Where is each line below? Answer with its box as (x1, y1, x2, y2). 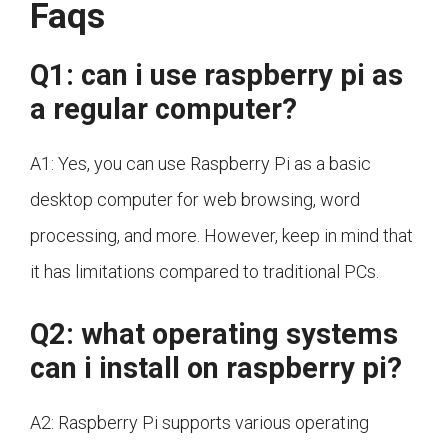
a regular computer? (30, 92, 297, 127)
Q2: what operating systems (30, 317, 398, 352)
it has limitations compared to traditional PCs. (30, 261, 379, 283)
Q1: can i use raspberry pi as (30, 58, 403, 93)
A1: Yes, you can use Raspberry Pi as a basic (30, 153, 371, 175)
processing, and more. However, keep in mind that (30, 225, 413, 247)
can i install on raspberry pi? (30, 351, 402, 386)
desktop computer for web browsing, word (30, 189, 360, 211)
